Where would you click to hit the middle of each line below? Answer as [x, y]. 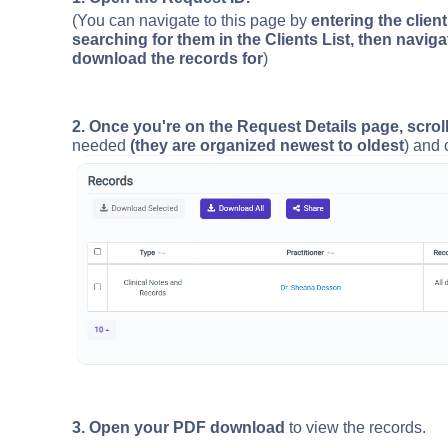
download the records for [167, 58]
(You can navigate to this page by [191, 20]
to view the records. [357, 427]
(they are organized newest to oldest [265, 145]
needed [99, 145]
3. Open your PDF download [178, 427]
